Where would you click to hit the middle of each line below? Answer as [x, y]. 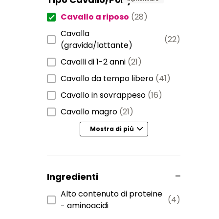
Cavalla [75, 33]
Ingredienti [73, 176]
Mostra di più [112, 129]
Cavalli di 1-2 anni [93, 62]
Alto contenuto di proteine [111, 194]
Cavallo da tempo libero [107, 78]
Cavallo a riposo [95, 17]
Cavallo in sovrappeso [103, 95]
